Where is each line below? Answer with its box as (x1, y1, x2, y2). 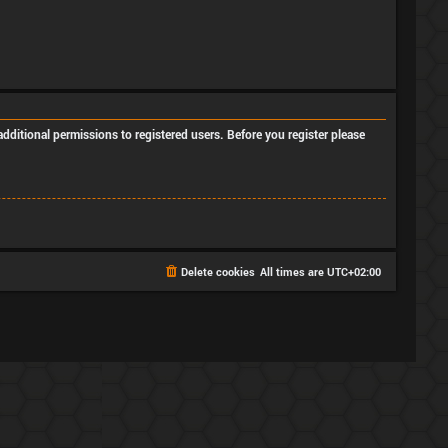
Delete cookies (181, 263, 255, 279)
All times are (260, 263, 327, 279)
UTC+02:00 (327, 263, 381, 279)
